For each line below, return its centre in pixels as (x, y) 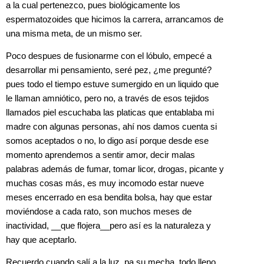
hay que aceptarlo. (41, 240)
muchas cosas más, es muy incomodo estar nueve (105, 184)
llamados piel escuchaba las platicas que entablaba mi (110, 113)
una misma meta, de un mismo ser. (74, 33)
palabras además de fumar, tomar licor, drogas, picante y (115, 169)
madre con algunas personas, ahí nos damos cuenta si (111, 127)
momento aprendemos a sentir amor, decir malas (100, 155)
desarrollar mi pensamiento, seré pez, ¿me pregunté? (109, 70)
